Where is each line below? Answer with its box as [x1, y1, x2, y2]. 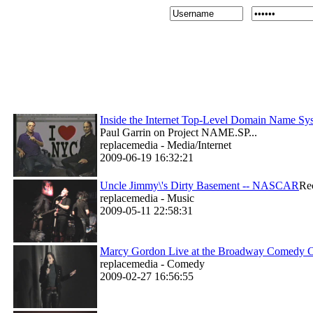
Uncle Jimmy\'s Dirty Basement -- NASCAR [100, 180, 299, 191]
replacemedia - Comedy [100, 258, 205, 270]
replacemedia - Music [100, 192, 194, 204]
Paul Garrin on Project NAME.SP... [100, 126, 257, 138]
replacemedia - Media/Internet [100, 139, 231, 151]
